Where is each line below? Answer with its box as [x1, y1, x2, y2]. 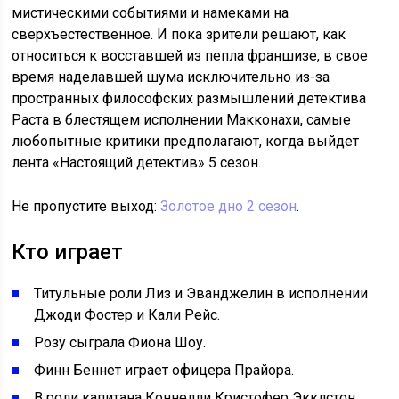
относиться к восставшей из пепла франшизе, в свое [12, 47, 369, 65]
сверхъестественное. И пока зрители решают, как [12, 26, 346, 44]
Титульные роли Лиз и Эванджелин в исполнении [34, 285, 369, 303]
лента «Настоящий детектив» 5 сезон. [12, 154, 262, 172]
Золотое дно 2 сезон [160, 198, 297, 216]
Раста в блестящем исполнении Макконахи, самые [12, 111, 352, 129]
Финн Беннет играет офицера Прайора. [34, 362, 295, 379]
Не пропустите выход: [12, 198, 161, 216]
